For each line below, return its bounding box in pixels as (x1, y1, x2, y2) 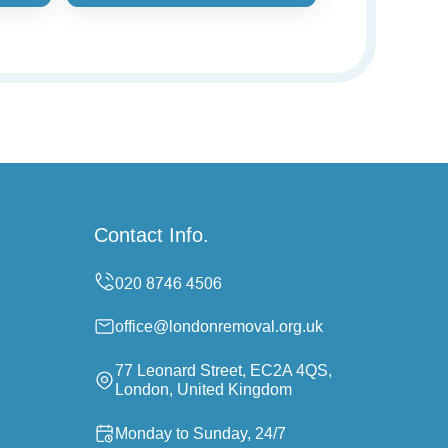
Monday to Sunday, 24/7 (115, 425, 286, 442)
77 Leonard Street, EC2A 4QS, (115, 362, 332, 379)
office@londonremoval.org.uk (115, 318, 323, 335)
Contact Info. (94, 224, 209, 246)
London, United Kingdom (115, 381, 292, 398)
